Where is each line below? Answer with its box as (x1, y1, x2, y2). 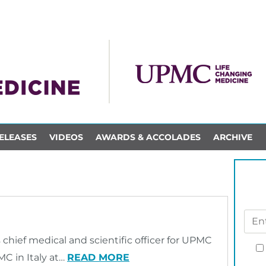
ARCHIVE (213, 131, 252, 142)
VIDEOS (49, 131, 83, 142)
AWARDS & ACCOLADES (95, 131, 201, 142)
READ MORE (67, 252, 129, 263)
